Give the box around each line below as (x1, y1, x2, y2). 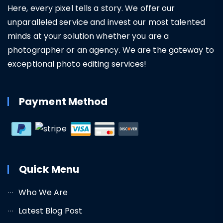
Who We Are (18, 187, 68, 199)
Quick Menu (19, 162, 79, 177)
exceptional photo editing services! (7, 58, 147, 70)
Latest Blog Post (18, 205, 82, 217)
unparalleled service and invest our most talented (7, 16, 205, 28)
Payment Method (19, 95, 108, 109)
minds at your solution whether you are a (7, 30, 169, 42)
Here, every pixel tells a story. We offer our (7, 2, 175, 14)
